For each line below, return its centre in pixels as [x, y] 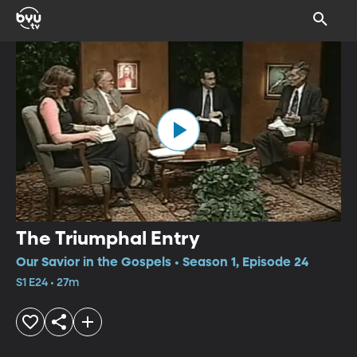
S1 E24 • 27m [47, 282]
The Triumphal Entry [108, 239]
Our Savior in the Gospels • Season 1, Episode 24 [162, 263]
